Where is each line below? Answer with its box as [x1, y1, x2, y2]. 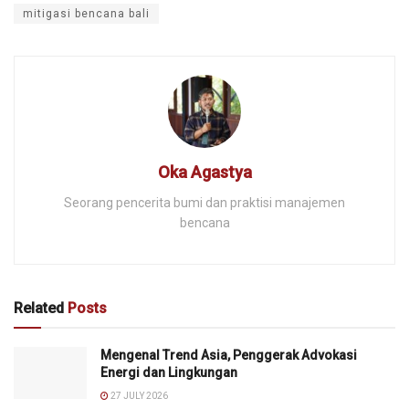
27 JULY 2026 [109, 390, 168, 401]
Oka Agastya [157, 162, 252, 182]
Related [14, 299, 64, 317]
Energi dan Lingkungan [100, 364, 237, 380]
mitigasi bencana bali [23, 6, 150, 20]
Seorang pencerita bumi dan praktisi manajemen [64, 194, 345, 210]
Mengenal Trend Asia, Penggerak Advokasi [100, 347, 357, 362]
